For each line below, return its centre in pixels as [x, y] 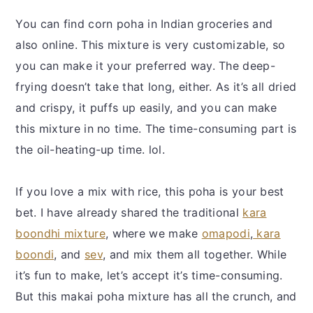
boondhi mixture [60, 234]
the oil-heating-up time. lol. [90, 150]
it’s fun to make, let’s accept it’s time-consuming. [149, 276]
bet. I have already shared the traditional [129, 213]
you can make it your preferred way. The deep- [145, 66]
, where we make [153, 234]
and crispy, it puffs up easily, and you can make [146, 108]
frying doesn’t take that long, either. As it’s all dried [156, 87]
